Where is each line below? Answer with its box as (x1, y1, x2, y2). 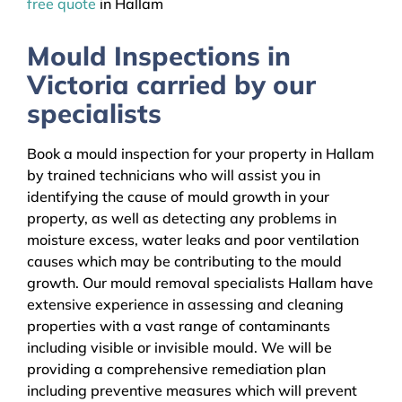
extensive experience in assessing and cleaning (27, 295, 344, 314)
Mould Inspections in (27, 39, 291, 72)
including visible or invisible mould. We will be (27, 338, 332, 357)
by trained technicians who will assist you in (27, 166, 320, 185)
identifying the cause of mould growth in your (27, 188, 329, 206)
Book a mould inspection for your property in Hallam (27, 144, 374, 163)
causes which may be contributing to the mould (27, 252, 342, 271)
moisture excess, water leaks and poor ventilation (27, 231, 359, 249)
